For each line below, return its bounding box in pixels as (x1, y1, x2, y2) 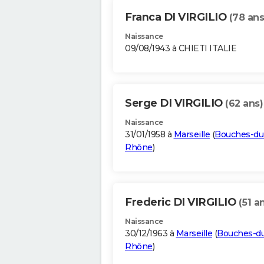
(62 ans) (225, 98, 263, 110)
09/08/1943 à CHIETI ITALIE (125, 43, 236, 54)
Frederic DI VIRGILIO (125, 196, 239, 209)
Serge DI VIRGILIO (125, 97, 225, 110)
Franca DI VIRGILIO (125, 11, 229, 24)
